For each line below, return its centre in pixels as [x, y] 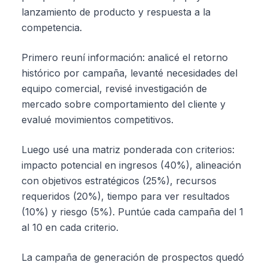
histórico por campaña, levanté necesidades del [130, 73]
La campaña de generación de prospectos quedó [133, 257]
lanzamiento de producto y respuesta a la [116, 12]
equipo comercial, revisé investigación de [114, 89]
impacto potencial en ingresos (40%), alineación [131, 165]
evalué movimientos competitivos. [98, 120]
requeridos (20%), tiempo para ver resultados [126, 196]
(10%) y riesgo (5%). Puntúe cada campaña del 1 [133, 212]
